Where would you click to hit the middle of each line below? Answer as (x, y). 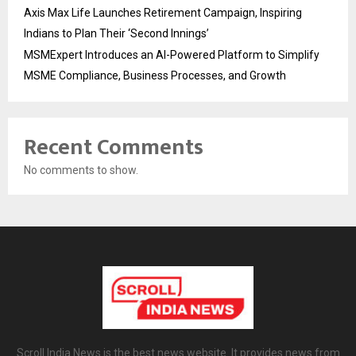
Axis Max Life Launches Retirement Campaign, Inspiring (163, 13)
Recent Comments (114, 148)
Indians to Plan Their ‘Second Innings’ (116, 34)
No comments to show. (81, 170)
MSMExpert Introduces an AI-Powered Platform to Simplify (172, 55)
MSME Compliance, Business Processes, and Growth (155, 76)
